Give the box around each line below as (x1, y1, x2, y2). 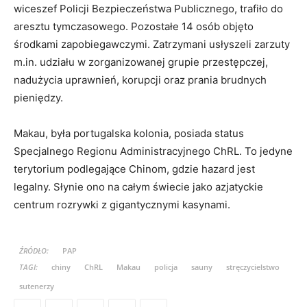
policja (154, 262, 177, 273)
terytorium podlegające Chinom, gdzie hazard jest (14, 162, 255, 176)
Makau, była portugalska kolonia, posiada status (14, 127, 244, 140)
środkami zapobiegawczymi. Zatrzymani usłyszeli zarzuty (14, 38, 290, 51)
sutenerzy (19, 281, 54, 292)
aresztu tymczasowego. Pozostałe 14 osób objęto (14, 20, 254, 34)
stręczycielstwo (226, 262, 280, 273)
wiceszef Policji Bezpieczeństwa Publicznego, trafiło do (14, 2, 283, 16)
